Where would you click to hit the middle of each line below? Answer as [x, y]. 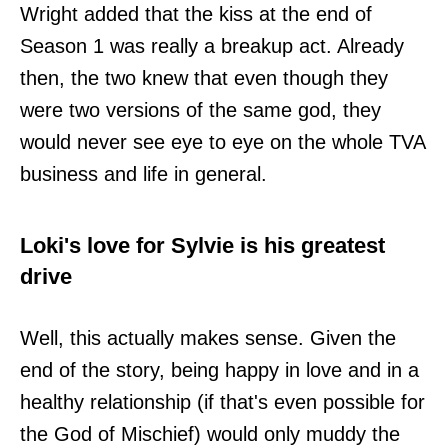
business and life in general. [143, 174]
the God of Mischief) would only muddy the [210, 434]
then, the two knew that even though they [204, 78]
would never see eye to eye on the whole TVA [222, 142]
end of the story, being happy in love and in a [219, 370]
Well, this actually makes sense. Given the [208, 338]
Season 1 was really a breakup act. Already [212, 46]
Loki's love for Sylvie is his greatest [202, 246]
